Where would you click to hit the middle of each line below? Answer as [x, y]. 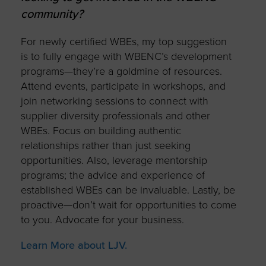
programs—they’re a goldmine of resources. [121, 71]
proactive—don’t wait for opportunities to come [128, 205]
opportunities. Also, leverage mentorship [114, 160]
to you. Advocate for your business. [102, 219]
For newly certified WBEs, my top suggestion [123, 41]
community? [52, 14]
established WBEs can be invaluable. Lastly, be [128, 190]
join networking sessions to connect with [114, 101]
